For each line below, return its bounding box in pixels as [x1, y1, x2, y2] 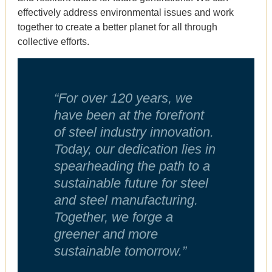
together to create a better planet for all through [18, 21, 217, 32]
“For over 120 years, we [54, 90, 192, 106]
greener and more [54, 226, 158, 242]
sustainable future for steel [54, 175, 208, 191]
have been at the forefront [54, 107, 204, 123]
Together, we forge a [54, 209, 173, 225]
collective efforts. [18, 36, 89, 47]
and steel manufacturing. [54, 192, 198, 208]
